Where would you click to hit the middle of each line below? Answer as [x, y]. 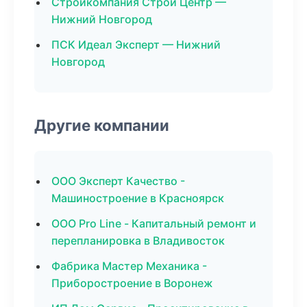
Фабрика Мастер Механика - [129, 266]
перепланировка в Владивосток [138, 241]
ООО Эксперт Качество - [118, 181]
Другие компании [102, 125]
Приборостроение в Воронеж [132, 283]
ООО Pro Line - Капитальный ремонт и [154, 223]
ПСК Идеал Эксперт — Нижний [136, 45]
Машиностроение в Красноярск [138, 198]
